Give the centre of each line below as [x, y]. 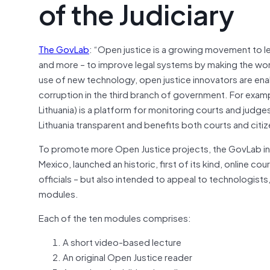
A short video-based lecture [122, 241]
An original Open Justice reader [127, 256]
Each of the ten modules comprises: [115, 217]
